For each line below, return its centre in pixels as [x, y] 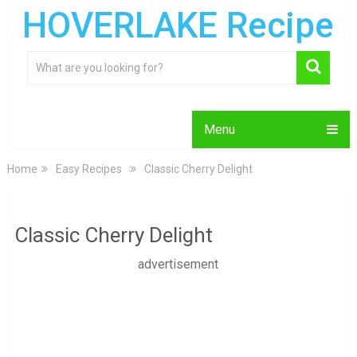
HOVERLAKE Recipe [178, 25]
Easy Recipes [88, 169]
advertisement [178, 264]
